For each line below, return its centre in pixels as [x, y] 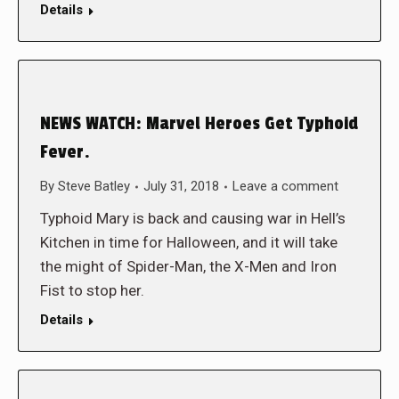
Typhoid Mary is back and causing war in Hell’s [193, 218]
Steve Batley [94, 186]
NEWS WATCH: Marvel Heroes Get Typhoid [199, 124]
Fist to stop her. [92, 290]
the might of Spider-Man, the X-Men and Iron [188, 266]
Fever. [65, 152]
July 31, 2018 [181, 186]
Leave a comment [285, 186]
